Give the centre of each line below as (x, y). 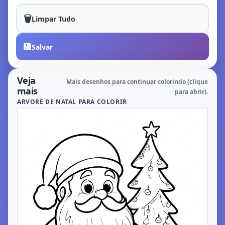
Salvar (42, 47)
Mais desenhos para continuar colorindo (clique (137, 82)
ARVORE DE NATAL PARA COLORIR (72, 102)
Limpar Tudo (53, 19)
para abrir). (191, 92)
